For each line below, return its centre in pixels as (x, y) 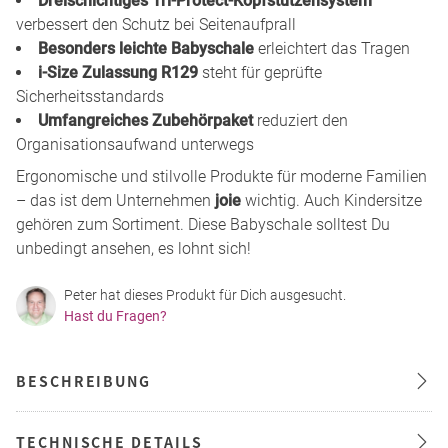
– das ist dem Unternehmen (115, 200)
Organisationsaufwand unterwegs (135, 144)
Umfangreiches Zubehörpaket (145, 120)
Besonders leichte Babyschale (146, 48)
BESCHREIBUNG (84, 380)
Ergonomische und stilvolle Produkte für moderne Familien (221, 176)
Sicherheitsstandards (90, 96)
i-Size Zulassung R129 (118, 72)
